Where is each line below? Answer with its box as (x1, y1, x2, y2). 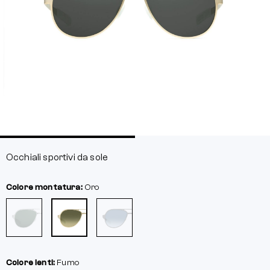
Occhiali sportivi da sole (6, 152, 108, 163)
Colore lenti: (6, 258, 57, 268)
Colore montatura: (6, 183, 84, 192)
